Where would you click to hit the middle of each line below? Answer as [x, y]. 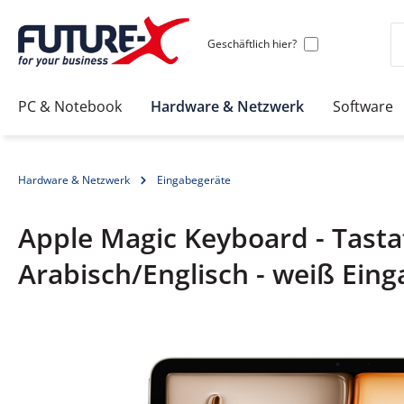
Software [363, 106]
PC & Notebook [70, 106]
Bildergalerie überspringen [108, 346]
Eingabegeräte [194, 180]
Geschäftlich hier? [252, 43]
